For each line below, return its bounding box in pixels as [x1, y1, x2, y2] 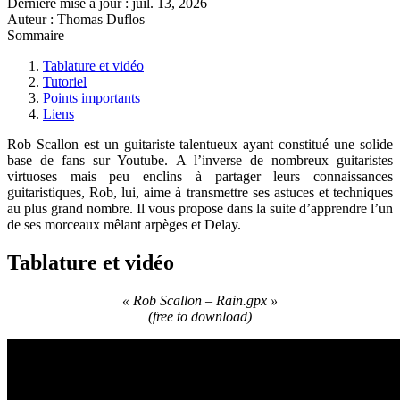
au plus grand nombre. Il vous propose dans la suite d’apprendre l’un [7, 201, 393, 217]
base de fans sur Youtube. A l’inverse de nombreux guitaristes [7, 153, 393, 169]
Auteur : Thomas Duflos [7, 12, 145, 28]
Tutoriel [43, 74, 87, 90]
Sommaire [7, 28, 64, 44]
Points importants [43, 90, 140, 106]
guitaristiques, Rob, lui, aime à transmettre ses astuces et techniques [7, 185, 393, 201]
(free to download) [148, 309, 252, 325]
